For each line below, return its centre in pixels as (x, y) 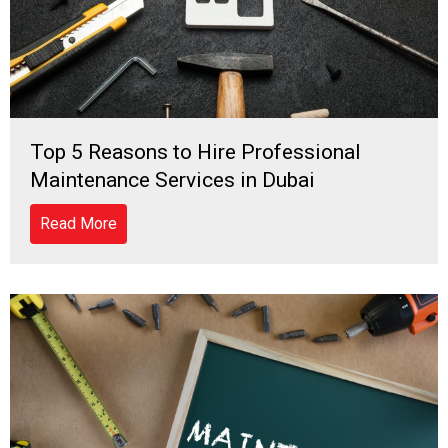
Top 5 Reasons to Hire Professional (195, 152)
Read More (78, 224)
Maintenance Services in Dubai (172, 180)
